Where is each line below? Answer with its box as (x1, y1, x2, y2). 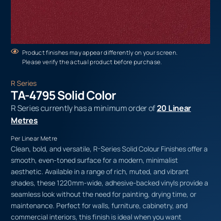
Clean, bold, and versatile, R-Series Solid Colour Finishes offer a (11, 144, 208, 154)
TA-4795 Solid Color (11, 86, 116, 103)
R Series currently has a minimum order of (11, 102, 157, 113)
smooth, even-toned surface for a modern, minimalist (11, 155, 179, 165)
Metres (11, 114, 38, 126)
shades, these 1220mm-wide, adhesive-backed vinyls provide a (11, 178, 209, 188)
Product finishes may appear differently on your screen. (22, 48, 178, 57)
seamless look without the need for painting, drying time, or (11, 189, 197, 199)
